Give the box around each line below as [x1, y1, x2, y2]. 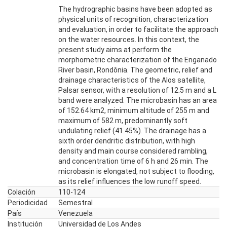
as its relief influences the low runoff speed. [58, 177, 201, 185]
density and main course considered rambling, [58, 147, 208, 155]
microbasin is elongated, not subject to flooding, [58, 167, 214, 175]
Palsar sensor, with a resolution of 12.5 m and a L [58, 86, 216, 94]
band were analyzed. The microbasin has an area [58, 96, 217, 104]
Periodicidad [8, 199, 48, 207]
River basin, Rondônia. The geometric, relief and [58, 66, 212, 74]
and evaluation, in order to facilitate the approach [58, 25, 218, 33]
